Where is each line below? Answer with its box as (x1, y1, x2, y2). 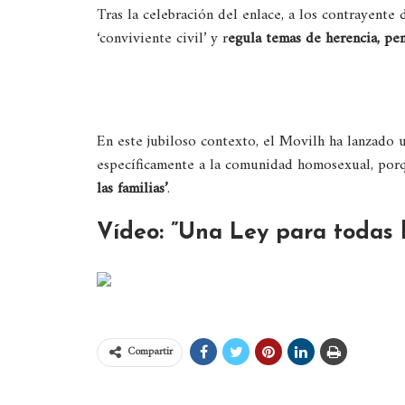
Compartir (127, 343, 173, 362)
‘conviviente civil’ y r (97, 25, 228, 52)
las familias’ (97, 175, 167, 202)
